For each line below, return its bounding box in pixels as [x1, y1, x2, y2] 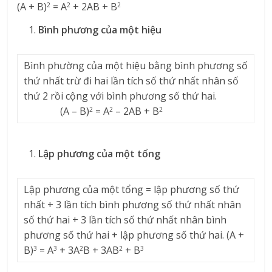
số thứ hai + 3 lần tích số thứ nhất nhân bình [24, 213, 227, 227]
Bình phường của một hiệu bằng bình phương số [24, 59, 248, 73]
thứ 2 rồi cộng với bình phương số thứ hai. [24, 89, 217, 103]
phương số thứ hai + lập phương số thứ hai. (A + [24, 228, 245, 242]
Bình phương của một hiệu [38, 23, 162, 37]
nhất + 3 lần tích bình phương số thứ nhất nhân [24, 198, 242, 212]
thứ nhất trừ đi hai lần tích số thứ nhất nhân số [24, 74, 239, 88]
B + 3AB [83, 243, 120, 257]
